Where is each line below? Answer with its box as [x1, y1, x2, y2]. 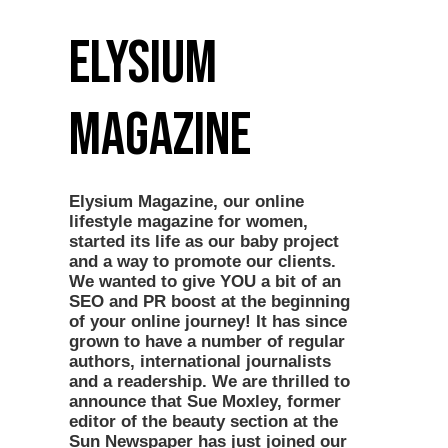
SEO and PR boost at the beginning [69, 292, 350, 311]
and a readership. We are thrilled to [69, 372, 350, 391]
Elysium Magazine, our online [69, 192, 304, 211]
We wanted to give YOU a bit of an [69, 272, 341, 291]
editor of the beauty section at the [69, 412, 338, 431]
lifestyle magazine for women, [69, 212, 308, 231]
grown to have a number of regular [69, 332, 345, 351]
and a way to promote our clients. [69, 252, 336, 271]
